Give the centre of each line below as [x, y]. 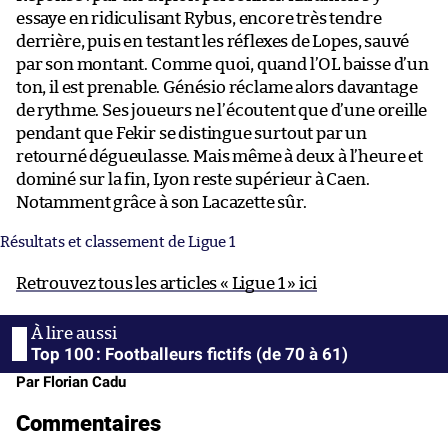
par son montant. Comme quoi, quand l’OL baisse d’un [222, 64]
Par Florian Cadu [71, 381]
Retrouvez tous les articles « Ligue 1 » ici [167, 283]
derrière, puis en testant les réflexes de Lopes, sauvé [213, 41]
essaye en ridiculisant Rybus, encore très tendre [199, 18]
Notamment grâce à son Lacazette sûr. [161, 202]
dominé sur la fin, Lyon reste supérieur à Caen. [193, 179]
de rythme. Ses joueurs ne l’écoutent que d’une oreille [222, 110]
